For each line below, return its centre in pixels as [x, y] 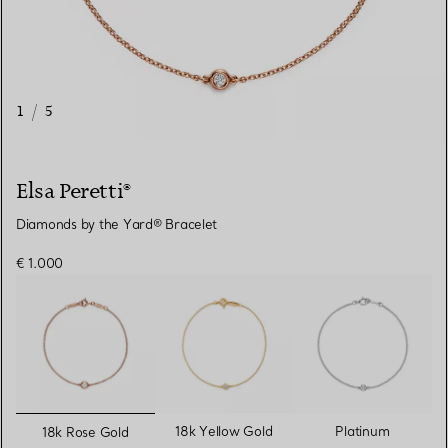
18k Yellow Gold [224, 430]
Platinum [362, 430]
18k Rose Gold [85, 431]
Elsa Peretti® [73, 192]
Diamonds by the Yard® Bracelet [117, 224]
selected [118, 424]
